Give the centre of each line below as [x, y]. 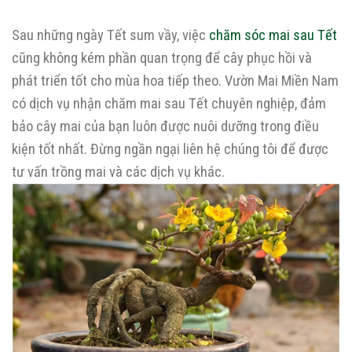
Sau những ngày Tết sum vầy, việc [110, 35]
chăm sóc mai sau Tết [273, 35]
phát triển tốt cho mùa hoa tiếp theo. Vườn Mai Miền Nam [175, 81]
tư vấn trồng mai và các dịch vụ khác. [118, 172]
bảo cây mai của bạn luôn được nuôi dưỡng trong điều [165, 126]
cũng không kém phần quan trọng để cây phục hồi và [162, 58]
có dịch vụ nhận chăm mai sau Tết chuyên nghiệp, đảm [169, 104]
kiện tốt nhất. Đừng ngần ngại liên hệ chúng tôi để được [170, 149]
